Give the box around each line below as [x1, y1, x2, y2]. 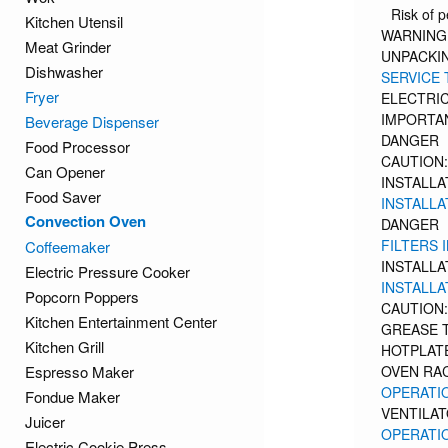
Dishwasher [25, 61, 103, 82]
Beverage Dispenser [25, 111, 159, 132]
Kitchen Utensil [25, 11, 123, 32]
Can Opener [25, 161, 105, 182]
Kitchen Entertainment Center [25, 311, 217, 332]
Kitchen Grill [25, 336, 104, 357]
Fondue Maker [25, 386, 120, 407]
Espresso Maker [25, 361, 134, 382]
